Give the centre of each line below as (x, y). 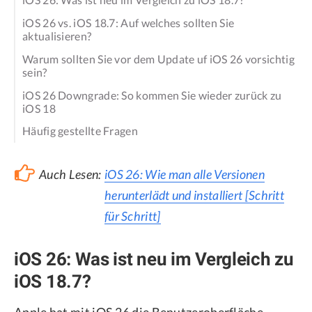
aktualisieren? (57, 36)
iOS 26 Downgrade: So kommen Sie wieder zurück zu (152, 95)
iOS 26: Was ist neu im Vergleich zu (154, 259)
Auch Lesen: (70, 174)
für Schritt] (132, 216)
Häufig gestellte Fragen (80, 131)
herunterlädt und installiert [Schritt (194, 195)
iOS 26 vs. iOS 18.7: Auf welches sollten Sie (128, 23)
